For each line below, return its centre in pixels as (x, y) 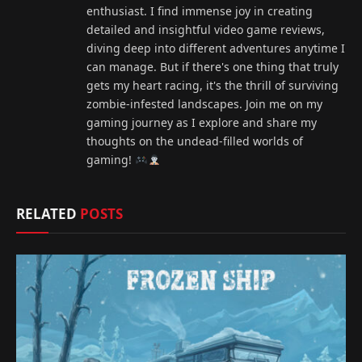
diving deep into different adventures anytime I (216, 48)
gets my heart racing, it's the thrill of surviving (213, 86)
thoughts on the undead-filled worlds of (195, 141)
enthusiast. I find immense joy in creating (200, 11)
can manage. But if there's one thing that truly (213, 67)
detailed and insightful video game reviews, (206, 30)
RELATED (48, 214)
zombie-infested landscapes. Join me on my (204, 104)
